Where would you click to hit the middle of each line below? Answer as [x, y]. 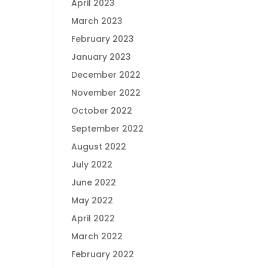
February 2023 [103, 39]
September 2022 [108, 129]
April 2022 [93, 218]
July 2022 [92, 165]
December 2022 [106, 75]
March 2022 [97, 236]
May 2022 [92, 200]
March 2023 [97, 21]
